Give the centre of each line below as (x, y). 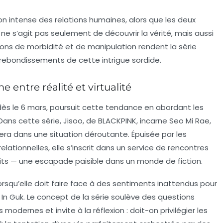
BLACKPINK (117, 120)
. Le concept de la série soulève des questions (109, 197)
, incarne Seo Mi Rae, (174, 120)
